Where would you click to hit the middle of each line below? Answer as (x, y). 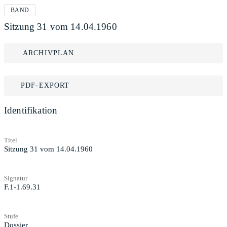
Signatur (16, 178)
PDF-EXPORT (45, 85)
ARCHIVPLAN (49, 53)
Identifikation (31, 110)
